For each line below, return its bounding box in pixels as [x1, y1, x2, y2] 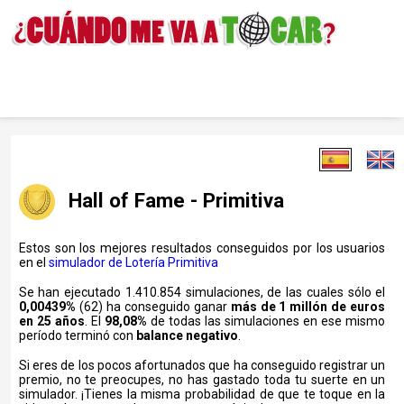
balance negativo [135, 327, 238, 343]
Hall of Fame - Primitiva [68, 188, 284, 212]
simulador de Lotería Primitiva [48, 254, 218, 270]
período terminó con [18, 327, 136, 343]
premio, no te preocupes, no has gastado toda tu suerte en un [18, 372, 386, 387]
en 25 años [18, 313, 85, 328]
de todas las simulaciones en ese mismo [146, 313, 386, 328]
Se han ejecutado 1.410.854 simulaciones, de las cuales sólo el [18, 284, 386, 299]
